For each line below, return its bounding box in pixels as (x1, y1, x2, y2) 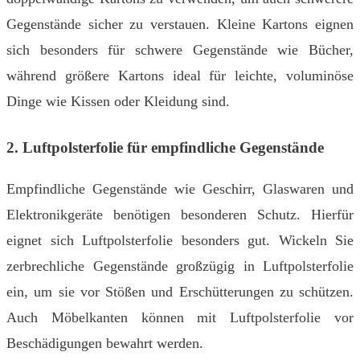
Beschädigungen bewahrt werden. (6, 335, 203, 352)
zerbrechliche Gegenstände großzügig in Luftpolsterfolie (6, 258, 354, 275)
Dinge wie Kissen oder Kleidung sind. (6, 93, 230, 110)
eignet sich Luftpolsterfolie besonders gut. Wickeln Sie (6, 232, 354, 249)
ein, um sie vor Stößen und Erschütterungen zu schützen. (6, 284, 354, 301)
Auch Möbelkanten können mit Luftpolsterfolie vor (6, 309, 354, 326)
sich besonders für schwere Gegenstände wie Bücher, (6, 42, 354, 59)
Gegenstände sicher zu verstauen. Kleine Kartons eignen (6, 16, 354, 33)
